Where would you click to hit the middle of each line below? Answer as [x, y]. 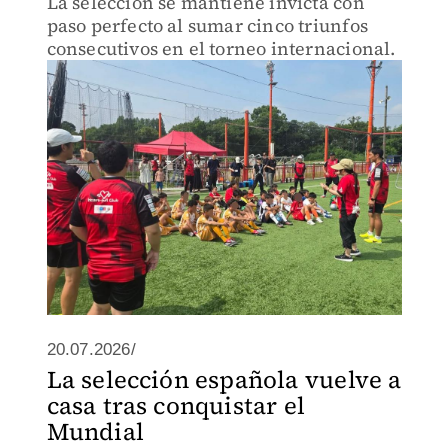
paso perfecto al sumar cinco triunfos [207, 25]
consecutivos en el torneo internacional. [221, 48]
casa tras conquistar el [176, 405]
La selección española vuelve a [224, 379]
